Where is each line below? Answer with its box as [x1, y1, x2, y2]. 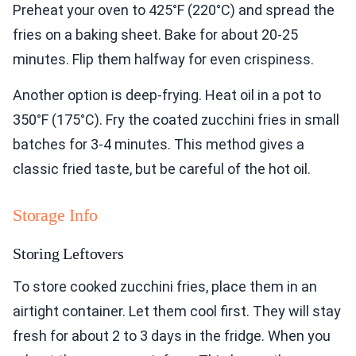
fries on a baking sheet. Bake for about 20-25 [13, 26, 298, 44]
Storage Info [13, 205, 98, 226]
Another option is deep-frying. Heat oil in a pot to [13, 87, 321, 104]
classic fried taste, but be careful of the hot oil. [13, 161, 311, 178]
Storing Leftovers [13, 245, 124, 263]
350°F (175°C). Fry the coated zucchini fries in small [13, 111, 339, 129]
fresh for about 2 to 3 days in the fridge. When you [13, 327, 331, 345]
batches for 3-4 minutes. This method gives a [13, 136, 304, 153]
